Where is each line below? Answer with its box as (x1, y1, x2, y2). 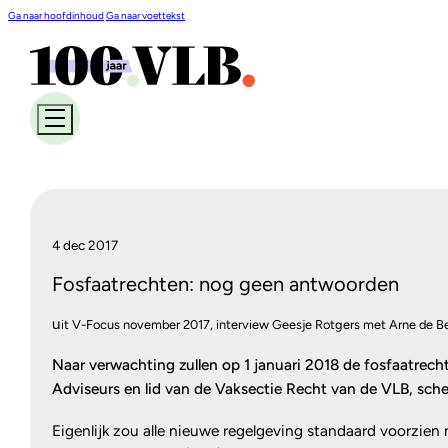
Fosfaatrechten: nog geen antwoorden (51, 272, 399, 297)
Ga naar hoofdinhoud (8, 9, 104, 22)
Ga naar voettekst (106, 9, 185, 22)
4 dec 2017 (51, 236, 118, 253)
